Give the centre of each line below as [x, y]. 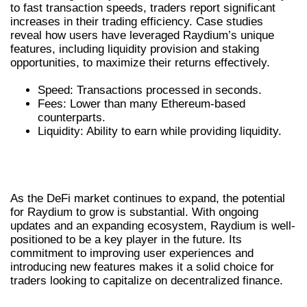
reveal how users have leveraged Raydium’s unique [142, 35]
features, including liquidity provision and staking [135, 49]
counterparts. [72, 117]
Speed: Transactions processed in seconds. [150, 90]
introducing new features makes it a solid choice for [142, 267]
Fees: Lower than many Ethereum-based [142, 103]
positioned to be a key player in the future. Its [126, 240]
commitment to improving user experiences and [132, 254]
